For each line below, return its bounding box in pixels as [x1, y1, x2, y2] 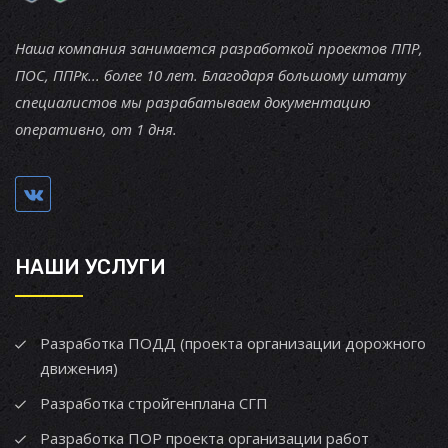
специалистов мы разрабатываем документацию [15, 92, 371, 112]
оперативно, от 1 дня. [15, 119, 177, 139]
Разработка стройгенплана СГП [40, 393, 268, 413]
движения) [40, 358, 118, 378]
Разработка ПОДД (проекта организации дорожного [40, 333, 426, 353]
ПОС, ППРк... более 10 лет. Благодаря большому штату [15, 65, 406, 85]
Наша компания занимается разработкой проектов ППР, [15, 38, 423, 58]
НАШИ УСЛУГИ [15, 255, 166, 279]
